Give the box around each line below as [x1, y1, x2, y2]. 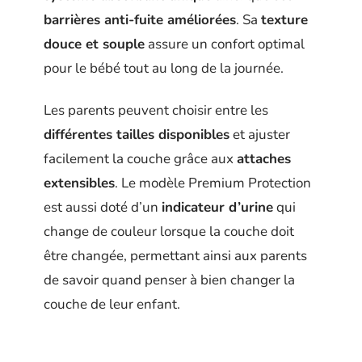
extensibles [44, 174, 115, 193]
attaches [237, 149, 291, 169]
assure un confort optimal [145, 34, 305, 53]
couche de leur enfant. [44, 295, 180, 314]
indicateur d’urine [162, 198, 273, 217]
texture [261, 10, 308, 29]
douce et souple [44, 34, 145, 53]
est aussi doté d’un [44, 198, 162, 217]
